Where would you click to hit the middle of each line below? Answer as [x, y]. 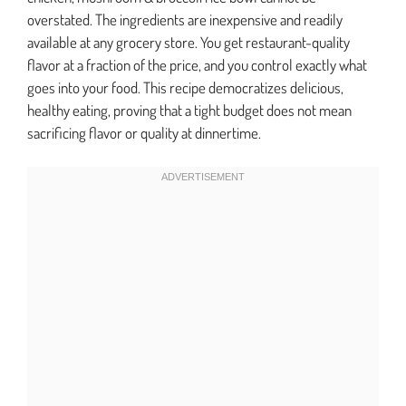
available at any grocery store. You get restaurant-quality [188, 42]
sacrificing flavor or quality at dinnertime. [144, 132]
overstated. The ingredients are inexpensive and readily [185, 19]
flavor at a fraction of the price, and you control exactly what [197, 64]
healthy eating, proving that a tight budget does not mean [189, 110]
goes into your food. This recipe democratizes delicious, [185, 87]
